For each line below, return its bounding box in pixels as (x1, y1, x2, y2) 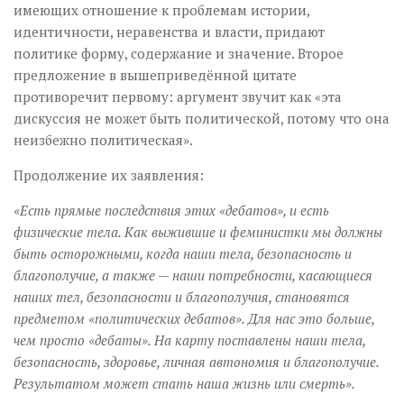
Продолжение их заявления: (14, 165, 204, 184)
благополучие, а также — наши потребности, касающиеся (14, 265, 372, 284)
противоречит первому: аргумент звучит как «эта (14, 87, 342, 106)
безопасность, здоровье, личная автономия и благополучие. (14, 352, 379, 371)
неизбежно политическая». (14, 130, 193, 149)
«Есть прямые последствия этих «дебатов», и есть (14, 200, 329, 219)
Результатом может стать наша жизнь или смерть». (14, 373, 355, 392)
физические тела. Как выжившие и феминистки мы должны (14, 222, 382, 241)
